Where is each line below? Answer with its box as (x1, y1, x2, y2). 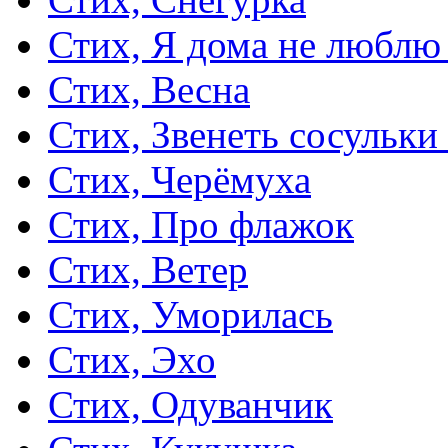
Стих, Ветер (48, 248, 248, 292)
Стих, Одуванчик (48, 383, 333, 427)
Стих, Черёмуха (48, 158, 311, 202)
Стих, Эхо (48, 338, 216, 382)
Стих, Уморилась (48, 293, 333, 337)
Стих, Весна (48, 68, 250, 112)
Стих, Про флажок (48, 203, 354, 247)
